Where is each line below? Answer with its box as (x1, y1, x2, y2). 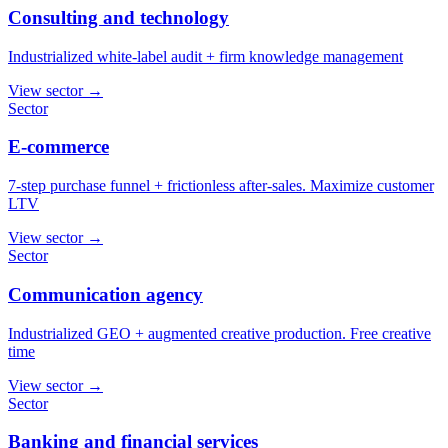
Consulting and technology (8, 6, 229, 28)
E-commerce (8, 136, 109, 158)
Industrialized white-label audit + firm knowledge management (8, 47, 403, 65)
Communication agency (8, 283, 203, 305)
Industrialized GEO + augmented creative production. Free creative (8, 324, 431, 342)
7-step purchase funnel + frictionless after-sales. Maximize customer (8, 177, 434, 195)
